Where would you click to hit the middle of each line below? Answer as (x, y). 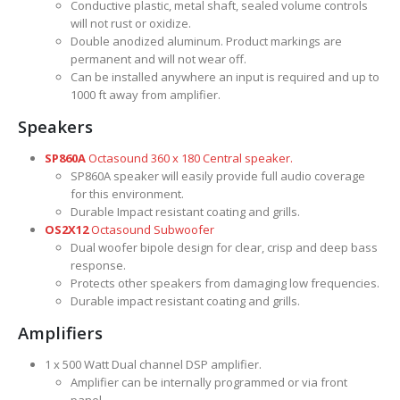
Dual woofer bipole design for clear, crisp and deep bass (225, 247)
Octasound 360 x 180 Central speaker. (190, 158)
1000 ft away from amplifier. (146, 94)
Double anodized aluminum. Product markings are (207, 41)
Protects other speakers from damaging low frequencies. (225, 283)
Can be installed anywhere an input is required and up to (225, 76)
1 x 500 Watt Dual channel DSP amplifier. (153, 364)
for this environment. (128, 193)
